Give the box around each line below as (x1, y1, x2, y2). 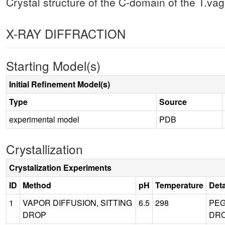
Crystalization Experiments (9, 161, 111, 173)
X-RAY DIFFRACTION (6, 24, 126, 42)
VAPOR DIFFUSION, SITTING (23, 196, 132, 208)
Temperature (155, 179, 203, 191)
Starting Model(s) (6, 56, 100, 74)
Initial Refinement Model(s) (9, 78, 110, 90)
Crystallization (6, 140, 83, 158)
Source (159, 95, 187, 107)
